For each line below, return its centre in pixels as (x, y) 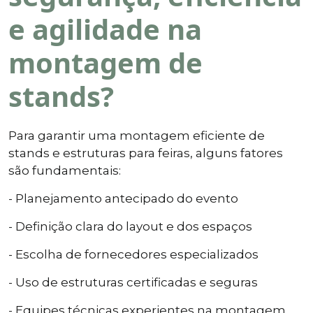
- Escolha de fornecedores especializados (133, 254)
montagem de (105, 62)
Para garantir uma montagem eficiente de (137, 135)
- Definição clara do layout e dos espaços (130, 226)
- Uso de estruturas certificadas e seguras (133, 282)
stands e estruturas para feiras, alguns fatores (146, 153)
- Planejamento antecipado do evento (123, 198)
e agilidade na (105, 29)
